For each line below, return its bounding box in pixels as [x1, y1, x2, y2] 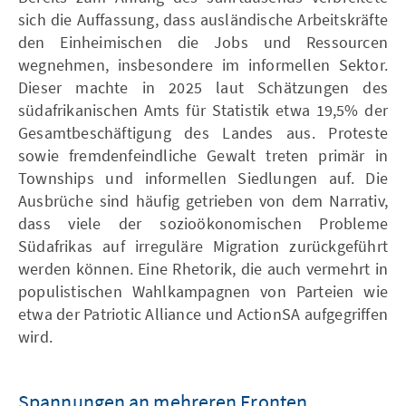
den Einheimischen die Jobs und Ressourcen [18, 32, 388, 53]
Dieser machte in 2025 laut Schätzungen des [18, 77, 388, 98]
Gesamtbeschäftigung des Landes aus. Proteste [18, 122, 388, 143]
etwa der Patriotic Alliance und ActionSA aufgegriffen [18, 304, 388, 324]
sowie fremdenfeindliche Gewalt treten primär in [18, 145, 388, 166]
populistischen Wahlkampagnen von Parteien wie [18, 281, 388, 302]
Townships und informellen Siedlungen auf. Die [18, 168, 388, 188]
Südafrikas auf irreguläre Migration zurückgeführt [18, 236, 388, 256]
